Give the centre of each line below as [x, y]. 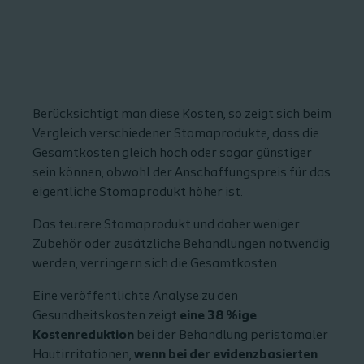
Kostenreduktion [83, 336]
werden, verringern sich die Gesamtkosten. [156, 264]
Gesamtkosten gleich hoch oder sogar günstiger [172, 154]
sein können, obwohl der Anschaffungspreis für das [182, 173]
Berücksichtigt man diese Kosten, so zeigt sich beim [182, 115]
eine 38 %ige [218, 316]
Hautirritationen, [83, 355]
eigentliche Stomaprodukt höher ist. [138, 193]
